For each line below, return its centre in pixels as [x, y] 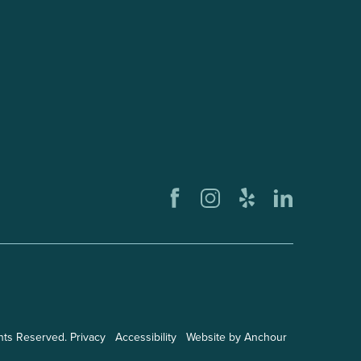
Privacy [87, 337]
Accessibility [145, 337]
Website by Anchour [236, 337]
